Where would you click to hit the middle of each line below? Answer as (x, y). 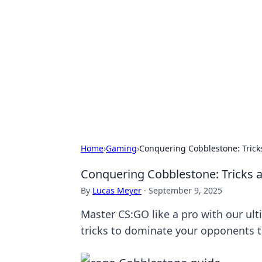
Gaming (121, 148)
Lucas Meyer (117, 190)
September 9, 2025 (185, 190)
